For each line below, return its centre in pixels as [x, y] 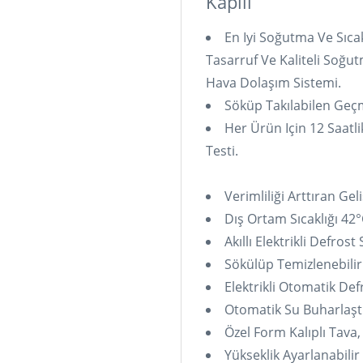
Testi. [222, 151]
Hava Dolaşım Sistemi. [273, 83]
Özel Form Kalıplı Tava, [293, 332]
